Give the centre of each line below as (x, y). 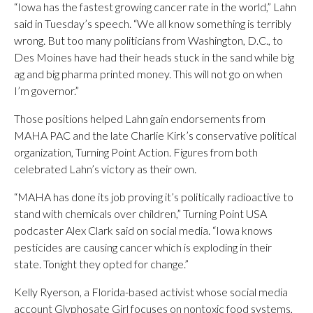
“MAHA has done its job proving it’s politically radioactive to (154, 197)
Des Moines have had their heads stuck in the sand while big (154, 57)
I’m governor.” (46, 90)
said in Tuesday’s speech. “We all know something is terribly (153, 23)
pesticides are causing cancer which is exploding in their (143, 247)
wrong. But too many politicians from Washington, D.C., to (148, 40)
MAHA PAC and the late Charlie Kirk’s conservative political (155, 135)
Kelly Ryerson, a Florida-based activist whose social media (151, 292)
